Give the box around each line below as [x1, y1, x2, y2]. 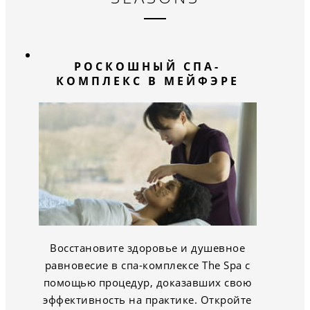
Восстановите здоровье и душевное [50, 240, 245, 255]
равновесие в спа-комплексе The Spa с [44, 257, 250, 272]
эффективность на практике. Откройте [43, 292, 252, 307]
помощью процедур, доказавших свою [43, 275, 252, 289]
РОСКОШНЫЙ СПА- [74, 59, 221, 75]
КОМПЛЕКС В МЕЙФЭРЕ [55, 73, 239, 89]
